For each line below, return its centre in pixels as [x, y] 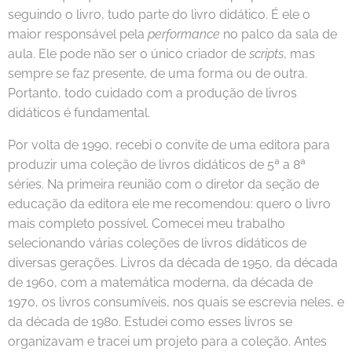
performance [184, 35]
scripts [266, 54]
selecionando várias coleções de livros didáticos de [157, 244]
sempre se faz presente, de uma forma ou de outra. [158, 74]
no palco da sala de [279, 35]
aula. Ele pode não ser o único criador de [128, 54]
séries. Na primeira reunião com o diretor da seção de [163, 185]
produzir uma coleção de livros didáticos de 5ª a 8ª [157, 165]
